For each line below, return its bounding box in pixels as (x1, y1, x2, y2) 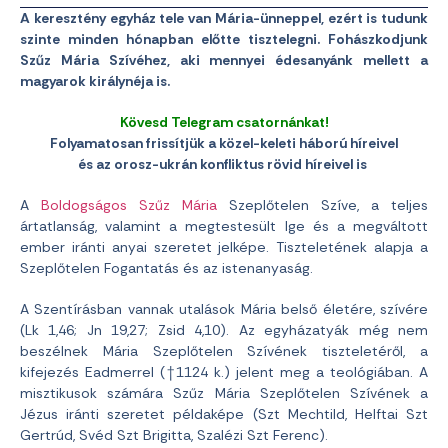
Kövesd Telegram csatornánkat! (119, 113, 329, 131)
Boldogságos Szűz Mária (41, 196, 217, 214)
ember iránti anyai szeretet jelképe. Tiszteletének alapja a (20, 238, 428, 256)
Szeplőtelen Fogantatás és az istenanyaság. (20, 259, 313, 277)
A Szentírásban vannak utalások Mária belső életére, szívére (20, 300, 428, 318)
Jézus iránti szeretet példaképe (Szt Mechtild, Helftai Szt (20, 405, 428, 423)
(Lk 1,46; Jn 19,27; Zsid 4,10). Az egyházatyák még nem (20, 321, 428, 339)
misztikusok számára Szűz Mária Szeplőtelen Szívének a (20, 384, 428, 402)
